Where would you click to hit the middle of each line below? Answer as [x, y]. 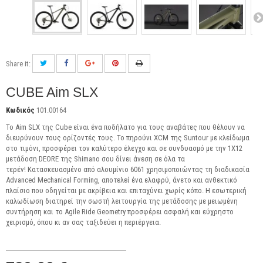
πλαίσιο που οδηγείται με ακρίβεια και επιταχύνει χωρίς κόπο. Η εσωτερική [126, 190]
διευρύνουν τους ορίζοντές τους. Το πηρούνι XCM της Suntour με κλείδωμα [128, 137]
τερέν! [17, 169]
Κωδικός [20, 110]
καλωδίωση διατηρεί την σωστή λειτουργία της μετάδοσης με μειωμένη [122, 201]
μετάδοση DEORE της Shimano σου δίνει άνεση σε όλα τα [95, 159]
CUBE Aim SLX [52, 92]
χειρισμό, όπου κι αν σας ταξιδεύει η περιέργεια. [83, 222]
